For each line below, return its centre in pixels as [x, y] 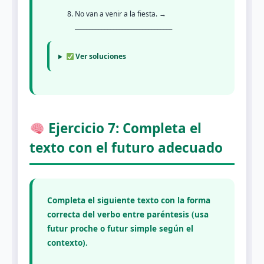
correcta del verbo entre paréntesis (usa [128, 214]
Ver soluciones [100, 57]
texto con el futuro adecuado [126, 148]
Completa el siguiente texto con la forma [129, 200]
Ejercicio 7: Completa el [123, 128]
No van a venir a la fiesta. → [121, 14]
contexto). [67, 242]
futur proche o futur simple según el [120, 228]
